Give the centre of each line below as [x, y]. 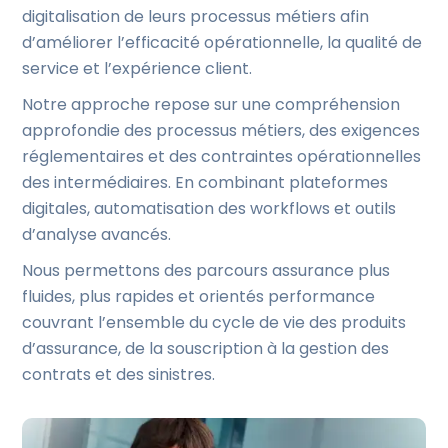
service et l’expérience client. [137, 68]
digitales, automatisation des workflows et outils [209, 208]
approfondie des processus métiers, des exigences [221, 130]
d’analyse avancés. [97, 234]
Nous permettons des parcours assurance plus [206, 270]
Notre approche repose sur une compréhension [211, 104]
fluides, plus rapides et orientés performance [199, 296]
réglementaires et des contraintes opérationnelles [222, 156]
